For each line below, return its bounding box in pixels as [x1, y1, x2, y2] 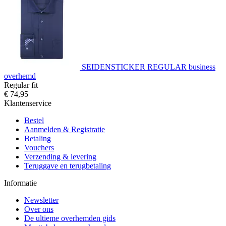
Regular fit [4, 80, 38, 89]
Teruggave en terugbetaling [24, 161, 111, 170]
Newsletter [24, 195, 59, 204]
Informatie [4, 178, 37, 187]
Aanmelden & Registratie [24, 125, 105, 134]
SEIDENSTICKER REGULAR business [82, 62, 215, 71]
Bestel [24, 116, 44, 125]
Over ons [24, 204, 53, 213]
